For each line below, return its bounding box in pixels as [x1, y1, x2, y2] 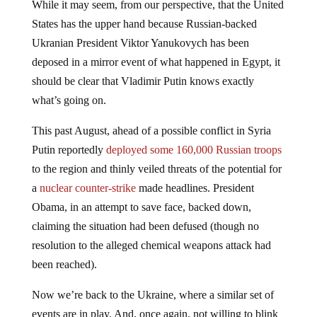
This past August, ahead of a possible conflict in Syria [31, 125, 271, 137]
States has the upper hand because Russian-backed [31, 18, 257, 30]
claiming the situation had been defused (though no [31, 220, 259, 233]
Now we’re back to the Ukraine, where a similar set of [31, 289, 274, 301]
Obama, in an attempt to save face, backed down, [31, 201, 251, 214]
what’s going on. [31, 94, 106, 107]
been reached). [31, 258, 97, 271]
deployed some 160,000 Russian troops [105, 144, 282, 156]
